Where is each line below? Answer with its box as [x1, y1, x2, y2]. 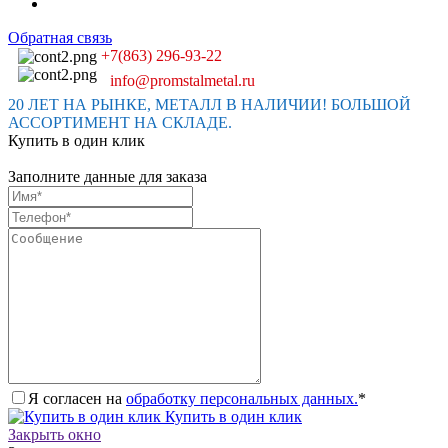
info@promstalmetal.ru [110, 71, 256, 89]
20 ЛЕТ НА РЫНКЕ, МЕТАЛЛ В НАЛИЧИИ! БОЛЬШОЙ [8, 95, 411, 113]
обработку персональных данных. [126, 389, 358, 407]
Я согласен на [28, 389, 126, 407]
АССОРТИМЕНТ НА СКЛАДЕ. [8, 113, 232, 131]
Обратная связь [8, 28, 112, 46]
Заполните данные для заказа [8, 167, 207, 185]
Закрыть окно [8, 425, 101, 443]
